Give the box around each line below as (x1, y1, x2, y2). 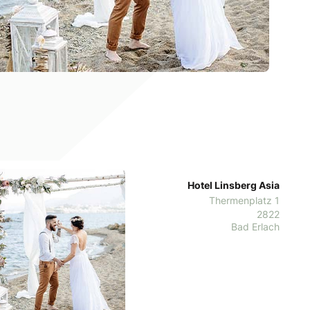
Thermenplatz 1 (209, 192, 280, 208)
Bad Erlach (231, 219, 280, 234)
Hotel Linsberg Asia (188, 177, 280, 192)
